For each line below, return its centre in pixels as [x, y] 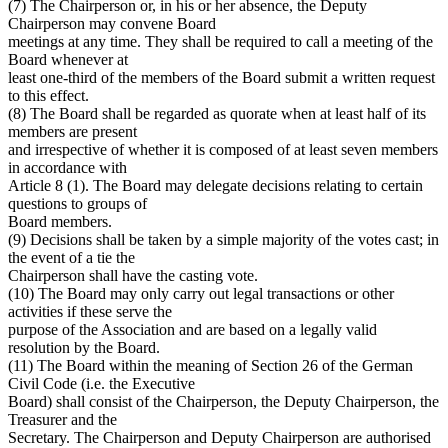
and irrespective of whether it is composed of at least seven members [223, 149]
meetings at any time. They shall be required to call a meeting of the [220, 41]
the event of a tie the [71, 257]
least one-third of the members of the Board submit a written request [221, 77]
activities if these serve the [90, 311]
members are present [72, 131]
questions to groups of [77, 203]
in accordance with [67, 167]
